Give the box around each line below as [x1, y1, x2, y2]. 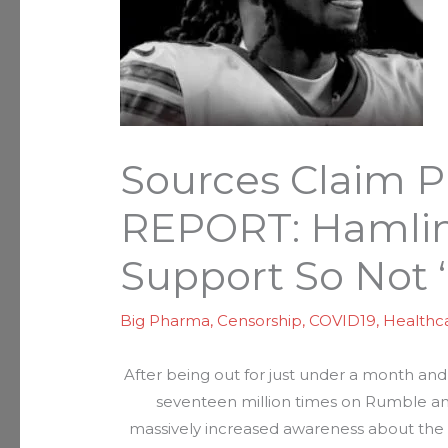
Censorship [217, 311, 303, 331]
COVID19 [309, 311, 377, 331]
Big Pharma [120, 311, 211, 331]
